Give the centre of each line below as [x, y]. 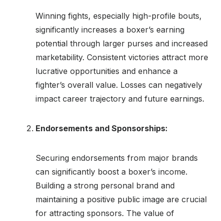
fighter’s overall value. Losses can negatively [119, 85]
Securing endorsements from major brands [117, 158]
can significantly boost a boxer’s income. [111, 171]
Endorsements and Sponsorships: [102, 128]
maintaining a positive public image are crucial [121, 199]
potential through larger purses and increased [122, 43]
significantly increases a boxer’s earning [110, 29]
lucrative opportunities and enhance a [107, 71]
